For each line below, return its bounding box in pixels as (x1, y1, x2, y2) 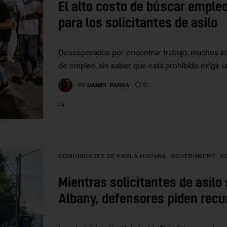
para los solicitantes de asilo (58, 17, 217, 31)
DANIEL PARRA (87, 81, 130, 89)
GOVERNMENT (171, 153, 215, 160)
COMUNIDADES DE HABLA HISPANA (58, 153, 167, 160)
